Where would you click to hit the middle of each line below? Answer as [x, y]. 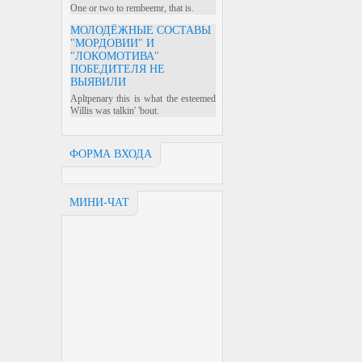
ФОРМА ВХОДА [111, 154]
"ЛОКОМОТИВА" [115, 56]
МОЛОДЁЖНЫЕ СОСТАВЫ [141, 30]
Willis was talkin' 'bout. [115, 111]
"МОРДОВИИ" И [112, 43]
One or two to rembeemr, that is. [132, 8]
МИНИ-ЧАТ [99, 202]
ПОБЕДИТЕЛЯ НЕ [118, 69]
